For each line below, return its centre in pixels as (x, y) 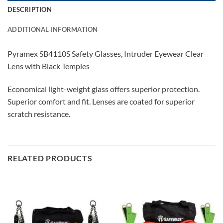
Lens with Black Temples (49, 66)
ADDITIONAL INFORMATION (53, 30)
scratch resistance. (39, 114)
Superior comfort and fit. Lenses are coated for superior (101, 102)
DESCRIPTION (30, 10)
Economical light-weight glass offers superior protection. (104, 89)
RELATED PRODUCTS (50, 158)
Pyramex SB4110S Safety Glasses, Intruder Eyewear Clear (106, 54)
